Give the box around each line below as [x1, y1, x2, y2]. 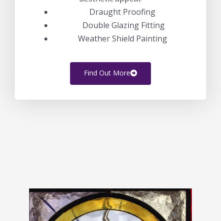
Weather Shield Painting [77, 33, 167, 44]
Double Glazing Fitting [80, 20, 165, 31]
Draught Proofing [89, 6, 155, 18]
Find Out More [84, 68, 130, 78]
